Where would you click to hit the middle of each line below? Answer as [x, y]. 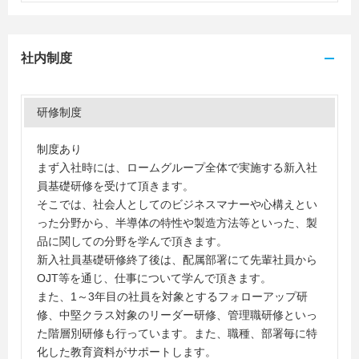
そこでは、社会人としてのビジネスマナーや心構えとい [177, 204]
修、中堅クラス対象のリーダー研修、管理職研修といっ [177, 315]
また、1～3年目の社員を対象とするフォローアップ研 [172, 296]
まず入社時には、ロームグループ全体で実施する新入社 [177, 167]
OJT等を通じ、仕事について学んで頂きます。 [154, 278]
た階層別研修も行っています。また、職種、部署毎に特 [177, 333]
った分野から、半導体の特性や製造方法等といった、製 [177, 223]
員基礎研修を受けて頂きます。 [115, 186]
